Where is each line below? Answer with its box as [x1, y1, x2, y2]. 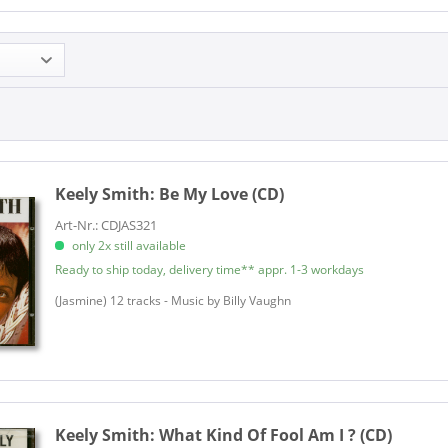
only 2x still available [69, 237, 187, 255]
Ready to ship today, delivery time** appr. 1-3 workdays [55, 261, 365, 279]
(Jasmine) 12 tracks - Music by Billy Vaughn [55, 292, 292, 310]
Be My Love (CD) [159, 183, 285, 206]
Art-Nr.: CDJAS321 [55, 216, 158, 235]
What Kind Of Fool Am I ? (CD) [159, 423, 393, 446]
